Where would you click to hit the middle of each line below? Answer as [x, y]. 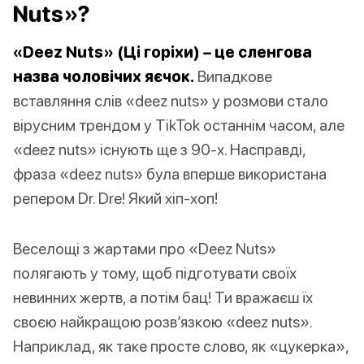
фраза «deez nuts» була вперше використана [170, 174]
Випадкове [233, 76]
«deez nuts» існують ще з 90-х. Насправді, [159, 149]
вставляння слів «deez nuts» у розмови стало [171, 101]
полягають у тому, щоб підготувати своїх [155, 273]
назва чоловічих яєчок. [104, 76]
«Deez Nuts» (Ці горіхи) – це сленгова [162, 52]
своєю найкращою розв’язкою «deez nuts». [162, 322]
